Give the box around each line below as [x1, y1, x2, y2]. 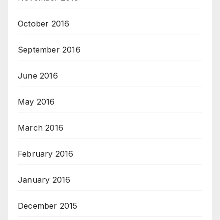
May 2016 [18, 97, 55, 107]
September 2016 [18, 45, 81, 55]
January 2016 [18, 175, 71, 185]
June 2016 [18, 71, 58, 81]
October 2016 [18, 19, 70, 29]
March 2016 [18, 123, 63, 133]
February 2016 [18, 149, 74, 159]
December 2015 [18, 201, 78, 211]
